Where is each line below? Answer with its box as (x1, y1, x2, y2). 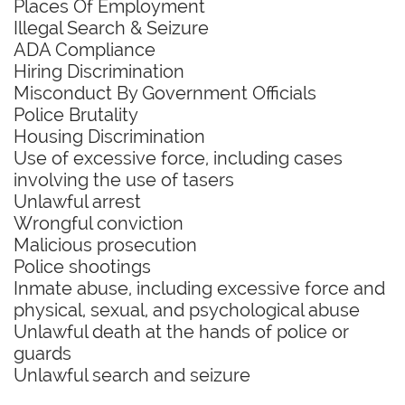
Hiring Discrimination (14, 61, 184, 82)
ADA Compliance (14, 39, 155, 61)
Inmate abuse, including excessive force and (14, 278, 385, 299)
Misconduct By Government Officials (14, 82, 316, 104)
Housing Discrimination (14, 126, 205, 147)
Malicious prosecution (14, 234, 197, 256)
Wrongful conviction (14, 212, 184, 234)
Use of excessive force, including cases (14, 147, 343, 169)
